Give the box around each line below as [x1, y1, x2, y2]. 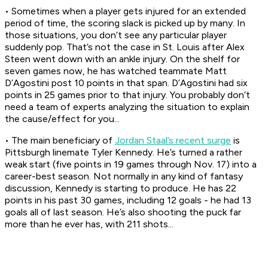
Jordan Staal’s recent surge [115, 135, 231, 147]
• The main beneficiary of [5, 135, 115, 147]
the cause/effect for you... [5, 113, 120, 125]
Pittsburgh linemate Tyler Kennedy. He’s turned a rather [5, 147, 242, 159]
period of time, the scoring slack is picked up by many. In [5, 17, 245, 29]
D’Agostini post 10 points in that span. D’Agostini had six [5, 77, 248, 89]
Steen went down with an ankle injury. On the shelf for [5, 53, 240, 65]
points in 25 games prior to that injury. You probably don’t [5, 89, 250, 101]
